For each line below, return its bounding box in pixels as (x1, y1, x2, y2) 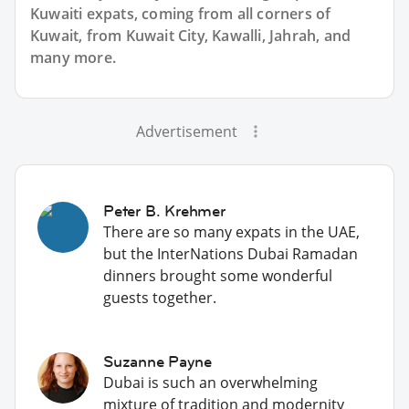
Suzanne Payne (103, 351, 212, 372)
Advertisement (135, 121, 237, 142)
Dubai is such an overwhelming (103, 372, 318, 393)
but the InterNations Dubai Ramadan (103, 243, 358, 264)
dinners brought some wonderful (103, 265, 332, 286)
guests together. (103, 287, 216, 308)
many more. (30, 47, 116, 68)
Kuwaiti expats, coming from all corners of (30, 3, 331, 24)
